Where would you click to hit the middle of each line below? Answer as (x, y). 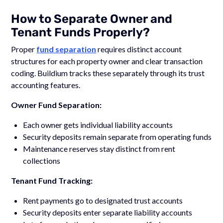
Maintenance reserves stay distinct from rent (99, 148)
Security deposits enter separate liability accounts (108, 212)
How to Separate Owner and (92, 19)
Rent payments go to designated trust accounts (103, 200)
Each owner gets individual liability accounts (98, 124)
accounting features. (46, 85)
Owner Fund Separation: (56, 105)
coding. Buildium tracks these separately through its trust (108, 73)
